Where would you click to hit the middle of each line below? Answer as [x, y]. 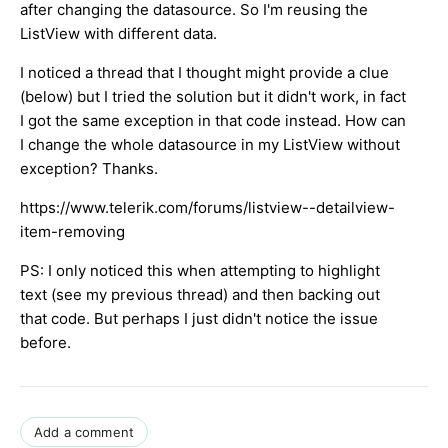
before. [45, 342]
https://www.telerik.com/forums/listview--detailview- [207, 207]
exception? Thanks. [89, 168]
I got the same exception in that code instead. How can [213, 120]
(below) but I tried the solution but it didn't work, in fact [213, 96]
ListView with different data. [118, 33]
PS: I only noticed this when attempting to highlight [200, 270]
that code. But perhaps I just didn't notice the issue [199, 318]
